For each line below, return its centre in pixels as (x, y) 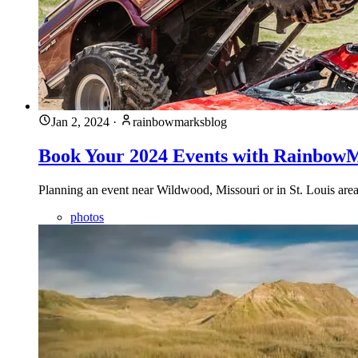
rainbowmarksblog (180, 122)
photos (87, 217)
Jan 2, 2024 (80, 122)
